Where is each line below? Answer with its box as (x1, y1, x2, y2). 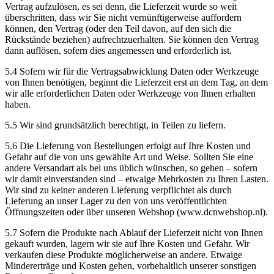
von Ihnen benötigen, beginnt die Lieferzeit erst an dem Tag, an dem (5, 76, 268, 87)
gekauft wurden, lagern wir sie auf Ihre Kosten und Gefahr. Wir (5, 238, 250, 249)
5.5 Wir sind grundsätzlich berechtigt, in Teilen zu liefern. (5, 119, 226, 130)
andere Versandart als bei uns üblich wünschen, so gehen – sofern (5, 162, 257, 173)
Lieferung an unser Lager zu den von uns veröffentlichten (5, 195, 227, 206)
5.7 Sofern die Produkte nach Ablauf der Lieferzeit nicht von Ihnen (5, 227, 263, 238)
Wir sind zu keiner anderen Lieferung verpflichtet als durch (5, 184, 232, 195)
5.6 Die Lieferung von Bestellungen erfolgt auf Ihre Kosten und (5, 140, 251, 151)
